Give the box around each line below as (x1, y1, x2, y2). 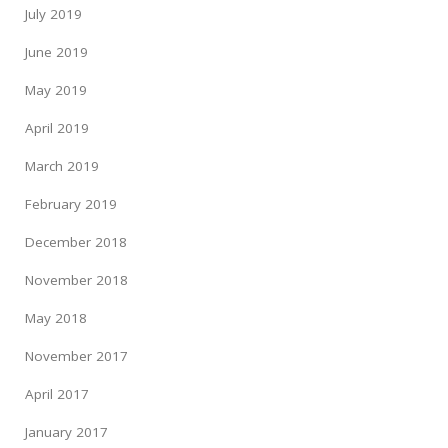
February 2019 (25, 194, 117, 213)
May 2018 (25, 308, 87, 327)
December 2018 (25, 232, 127, 251)
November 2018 (25, 270, 128, 289)
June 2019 (25, 42, 88, 61)
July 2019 (25, 4, 82, 23)
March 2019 (25, 156, 99, 175)
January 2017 (25, 422, 108, 441)
